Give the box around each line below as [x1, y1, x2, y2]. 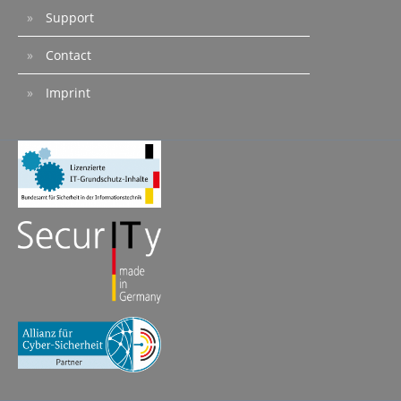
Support [42, 9, 94, 27]
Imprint [42, 84, 90, 102]
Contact [42, 47, 91, 64]
